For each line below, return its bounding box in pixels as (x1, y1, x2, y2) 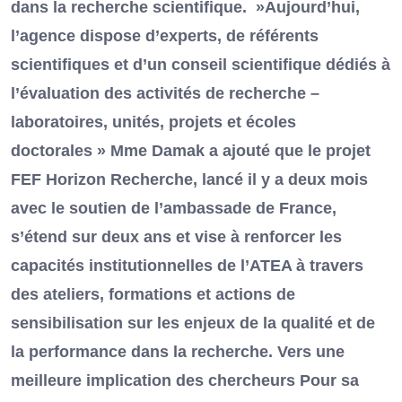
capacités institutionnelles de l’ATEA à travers (11, 257, 363, 275)
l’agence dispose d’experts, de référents (11, 27, 319, 46)
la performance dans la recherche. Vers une (11, 343, 345, 362)
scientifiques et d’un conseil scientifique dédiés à (11, 56, 390, 74)
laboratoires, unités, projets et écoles (11, 113, 296, 132)
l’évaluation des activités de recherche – (11, 84, 319, 103)
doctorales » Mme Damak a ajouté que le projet (11, 142, 371, 161)
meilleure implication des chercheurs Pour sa (11, 371, 359, 390)
